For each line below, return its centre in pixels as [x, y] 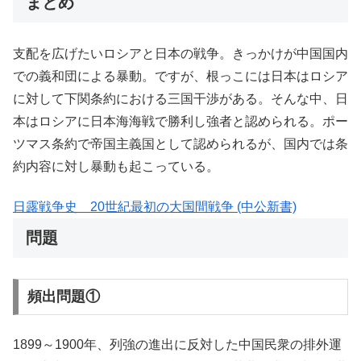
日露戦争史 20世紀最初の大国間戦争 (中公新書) [155, 207]
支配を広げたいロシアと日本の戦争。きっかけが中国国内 [180, 54]
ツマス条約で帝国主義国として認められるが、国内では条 [180, 144]
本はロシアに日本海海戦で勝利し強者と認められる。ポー [180, 122]
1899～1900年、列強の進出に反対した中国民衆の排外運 [177, 344]
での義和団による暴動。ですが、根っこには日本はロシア [180, 77]
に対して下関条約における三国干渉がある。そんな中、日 [180, 99]
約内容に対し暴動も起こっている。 [116, 167]
